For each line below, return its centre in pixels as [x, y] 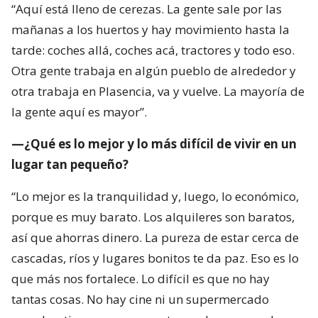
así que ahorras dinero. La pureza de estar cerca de [155, 238]
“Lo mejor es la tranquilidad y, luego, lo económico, [155, 197]
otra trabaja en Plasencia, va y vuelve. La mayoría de [158, 92]
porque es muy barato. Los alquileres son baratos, [153, 217]
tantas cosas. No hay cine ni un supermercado [140, 300]
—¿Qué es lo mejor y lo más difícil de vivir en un [154, 144]
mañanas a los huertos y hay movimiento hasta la [150, 30]
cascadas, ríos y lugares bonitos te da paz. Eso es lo [155, 258]
